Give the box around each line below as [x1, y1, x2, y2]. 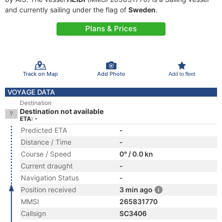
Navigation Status [21, 173, 79, 182]
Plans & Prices [85, 24, 137, 33]
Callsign [21, 209, 46, 218]
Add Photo [97, 70, 125, 77]
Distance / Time [21, 138, 71, 146]
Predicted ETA [21, 126, 67, 134]
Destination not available [20, 107, 104, 115]
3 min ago [119, 185, 153, 194]
